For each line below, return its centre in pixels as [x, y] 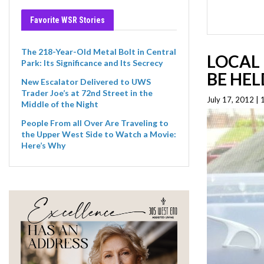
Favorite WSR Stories [67, 20]
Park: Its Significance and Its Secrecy [92, 63]
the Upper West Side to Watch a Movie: [99, 134]
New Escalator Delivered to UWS [86, 82]
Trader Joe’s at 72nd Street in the [87, 93]
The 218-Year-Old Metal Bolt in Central [99, 52]
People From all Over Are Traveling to [95, 123]
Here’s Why [43, 145]
